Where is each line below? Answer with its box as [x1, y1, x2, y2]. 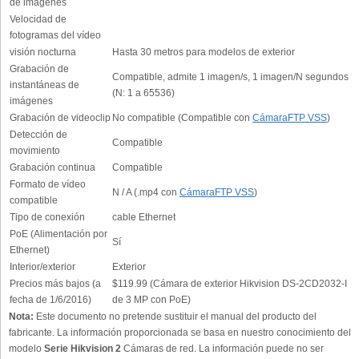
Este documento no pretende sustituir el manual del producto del [34, 311, 317, 322]
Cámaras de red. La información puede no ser [121, 343, 324, 354]
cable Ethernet [112, 212, 175, 222]
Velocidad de [10, 14, 67, 24]
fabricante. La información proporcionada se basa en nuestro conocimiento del [9, 327, 351, 338]
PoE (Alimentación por [10, 229, 107, 239]
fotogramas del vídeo [10, 30, 101, 40]
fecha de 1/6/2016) [10, 295, 91, 305]
